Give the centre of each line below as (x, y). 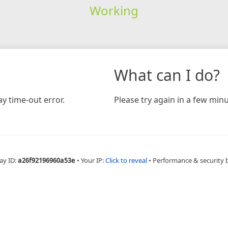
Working (114, 10)
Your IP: (93, 160)
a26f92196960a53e (46, 160)
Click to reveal (126, 160)
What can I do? (167, 75)
